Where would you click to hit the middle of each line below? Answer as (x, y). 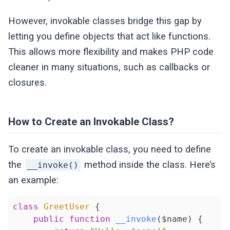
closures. (28, 82)
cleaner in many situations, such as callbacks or (109, 67)
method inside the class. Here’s (149, 165)
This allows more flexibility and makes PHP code (111, 52)
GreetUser (66, 206)
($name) (174, 219)
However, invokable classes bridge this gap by (105, 21)
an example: (34, 180)
